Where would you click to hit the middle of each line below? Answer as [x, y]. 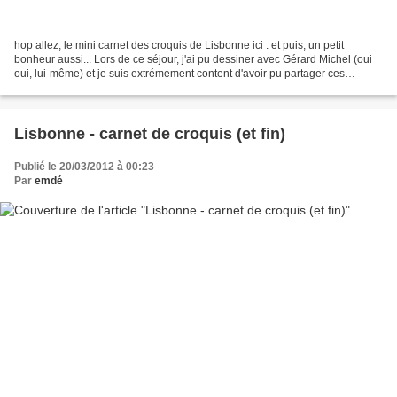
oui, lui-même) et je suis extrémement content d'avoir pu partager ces [179, 74]
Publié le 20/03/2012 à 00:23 [84, 167]
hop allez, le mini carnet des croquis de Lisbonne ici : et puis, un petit [179, 46]
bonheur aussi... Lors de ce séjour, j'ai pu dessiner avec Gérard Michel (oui [193, 60]
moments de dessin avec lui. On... [95, 88]
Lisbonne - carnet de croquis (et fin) [150, 134]
